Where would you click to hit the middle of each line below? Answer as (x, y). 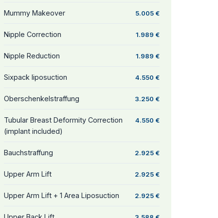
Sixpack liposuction (36, 77)
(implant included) (33, 131)
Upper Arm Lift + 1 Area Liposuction (62, 195)
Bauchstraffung (28, 153)
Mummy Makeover (35, 13)
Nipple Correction (33, 34)
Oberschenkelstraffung (42, 99)
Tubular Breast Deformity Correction (63, 120)
